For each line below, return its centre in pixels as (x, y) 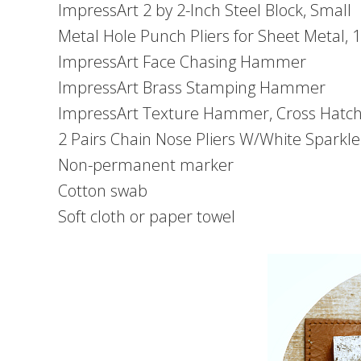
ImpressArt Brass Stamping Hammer (192, 87)
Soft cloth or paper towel (147, 216)
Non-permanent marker (146, 165)
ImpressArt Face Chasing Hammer (182, 62)
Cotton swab (103, 191)
